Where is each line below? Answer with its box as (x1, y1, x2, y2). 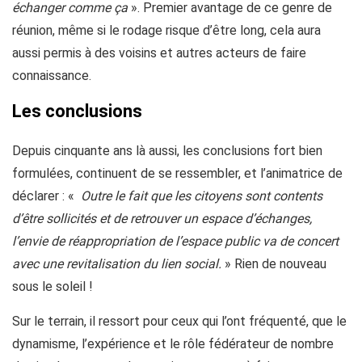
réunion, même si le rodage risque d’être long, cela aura (12, 23, 321, 39)
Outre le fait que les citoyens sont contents (78, 188, 322, 204)
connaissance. (12, 68, 91, 84)
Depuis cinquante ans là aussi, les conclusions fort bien (12, 143, 322, 159)
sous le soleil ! (12, 279, 93, 295)
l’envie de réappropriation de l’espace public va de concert (12, 234, 339, 250)
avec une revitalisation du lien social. (12, 256, 221, 272)
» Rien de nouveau (221, 256, 326, 272)
